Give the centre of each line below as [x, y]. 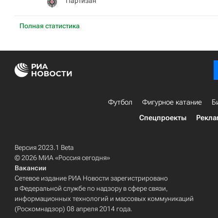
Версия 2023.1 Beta [44, 147]
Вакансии [30, 168]
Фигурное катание [172, 102]
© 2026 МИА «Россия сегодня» [62, 158]
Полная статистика [50, 26]
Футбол [120, 102]
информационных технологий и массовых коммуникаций [104, 199]
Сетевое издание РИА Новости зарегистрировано [91, 178]
